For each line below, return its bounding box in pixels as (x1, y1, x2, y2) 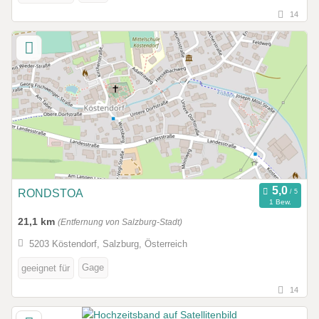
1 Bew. (268, 198, 291, 206)
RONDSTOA (18, 187, 83, 199)
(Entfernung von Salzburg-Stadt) (58, 217, 182, 226)
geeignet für (21, 263, 70, 274)
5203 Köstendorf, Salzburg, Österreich (28, 239, 187, 250)
